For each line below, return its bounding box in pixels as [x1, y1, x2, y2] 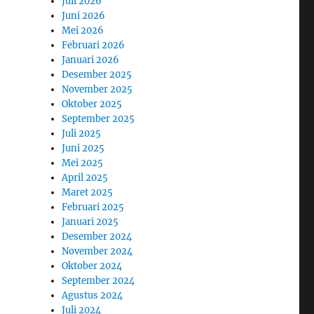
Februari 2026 [62, 39, 125, 51]
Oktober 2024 [62, 259, 123, 272]
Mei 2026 [62, 24, 104, 36]
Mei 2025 [62, 156, 104, 169]
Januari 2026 [62, 53, 120, 66]
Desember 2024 [62, 230, 132, 243]
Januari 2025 [62, 215, 119, 228]
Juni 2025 [62, 142, 105, 154]
